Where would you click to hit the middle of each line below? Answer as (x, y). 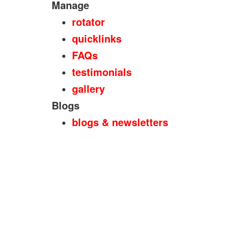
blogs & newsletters (120, 122)
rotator (88, 22)
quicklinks (97, 39)
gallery (88, 89)
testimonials (102, 72)
